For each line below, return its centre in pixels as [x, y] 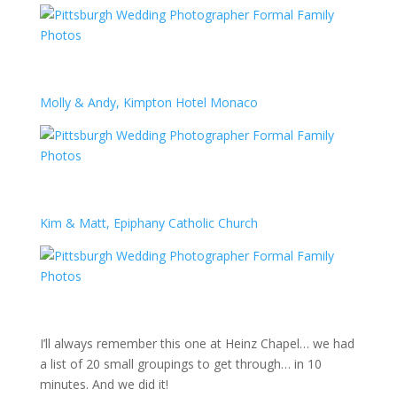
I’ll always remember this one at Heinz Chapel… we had [197, 343]
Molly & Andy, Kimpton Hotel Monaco [148, 102]
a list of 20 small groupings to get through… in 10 [180, 364]
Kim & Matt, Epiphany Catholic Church [148, 223]
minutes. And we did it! [104, 384]
